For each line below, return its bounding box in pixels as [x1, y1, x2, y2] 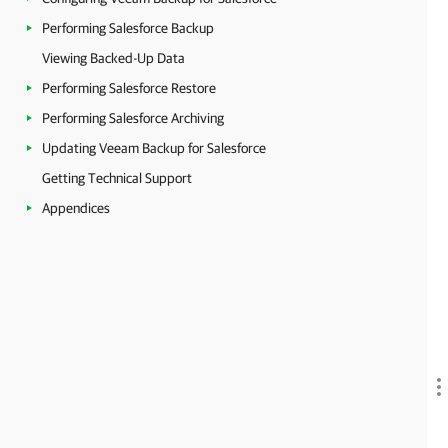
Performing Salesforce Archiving [42, 110, 224, 126]
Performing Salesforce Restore [42, 80, 216, 96]
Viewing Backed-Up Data [42, 50, 185, 66]
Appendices [42, 200, 110, 216]
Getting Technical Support [42, 170, 192, 186]
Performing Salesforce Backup [42, 20, 214, 36]
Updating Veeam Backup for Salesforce [42, 140, 266, 156]
